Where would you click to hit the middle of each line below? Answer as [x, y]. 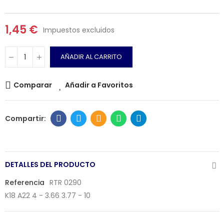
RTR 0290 [65, 182]
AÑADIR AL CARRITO [91, 57]
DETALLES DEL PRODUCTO [50, 164]
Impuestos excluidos [79, 30]
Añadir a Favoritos [99, 85]
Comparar [33, 85]
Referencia [25, 182]
